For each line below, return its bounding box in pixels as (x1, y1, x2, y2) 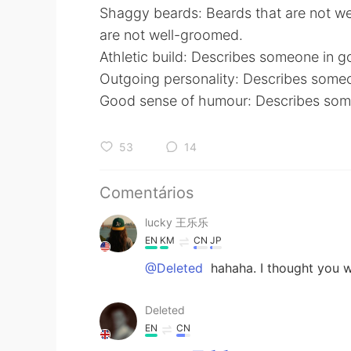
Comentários (100, 183, 194, 202)
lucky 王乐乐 (145, 215, 208, 229)
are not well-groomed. (100, 27, 243, 43)
